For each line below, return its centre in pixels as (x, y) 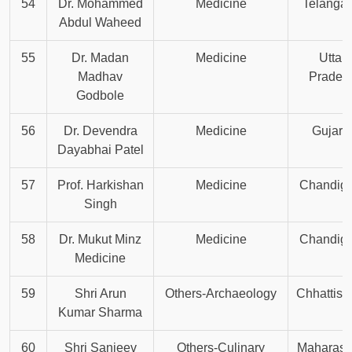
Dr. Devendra (100, 131)
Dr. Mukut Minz (100, 240)
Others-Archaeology (221, 294)
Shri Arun (100, 294)
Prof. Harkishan (100, 185)
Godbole (100, 96)
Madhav (100, 77)
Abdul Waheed (100, 23)
